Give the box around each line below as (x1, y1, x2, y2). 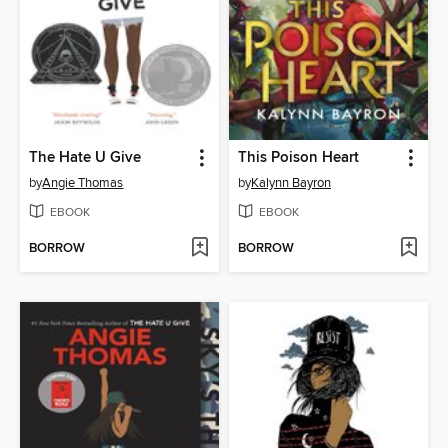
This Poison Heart (238, 148, 359, 167)
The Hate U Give (29, 148, 142, 167)
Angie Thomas (42, 174, 124, 191)
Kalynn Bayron (251, 174, 331, 191)
